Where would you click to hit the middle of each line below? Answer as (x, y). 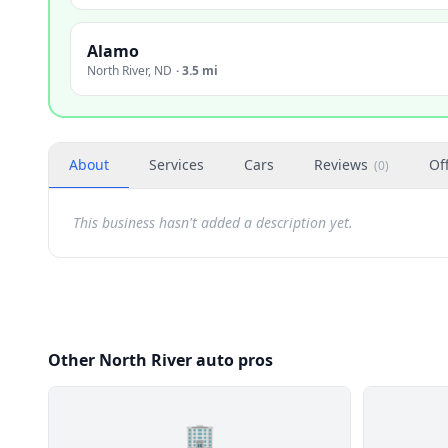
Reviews (341, 164)
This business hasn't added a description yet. (213, 222)
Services (176, 164)
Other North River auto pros (160, 360)
